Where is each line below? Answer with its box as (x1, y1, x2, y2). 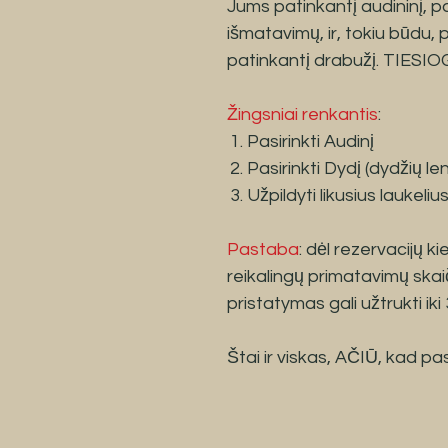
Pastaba (227, 239, 299, 259)
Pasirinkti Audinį (247, 131, 374, 151)
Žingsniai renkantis (227, 104, 378, 124)
